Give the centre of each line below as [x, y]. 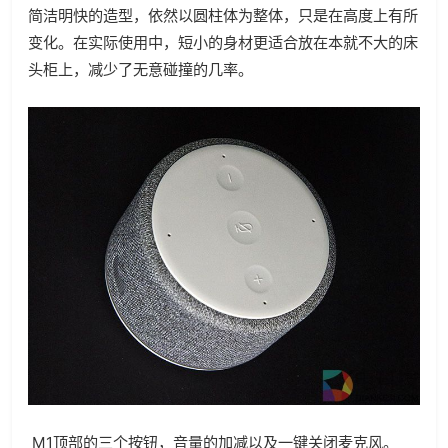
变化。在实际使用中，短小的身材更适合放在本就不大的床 [223, 43]
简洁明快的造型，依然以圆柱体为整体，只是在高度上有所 [223, 16]
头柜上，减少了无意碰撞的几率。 [140, 70]
